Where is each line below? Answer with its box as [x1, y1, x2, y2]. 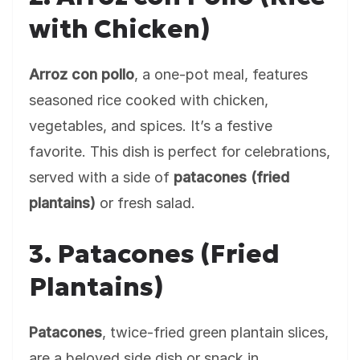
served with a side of [29, 169, 174, 186]
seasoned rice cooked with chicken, [29, 92, 268, 108]
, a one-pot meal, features [134, 66, 308, 83]
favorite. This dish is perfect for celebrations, [29, 143, 330, 160]
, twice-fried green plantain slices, [102, 324, 329, 341]
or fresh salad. [96, 194, 195, 211]
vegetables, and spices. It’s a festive [29, 117, 272, 134]
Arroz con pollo [29, 66, 134, 83]
